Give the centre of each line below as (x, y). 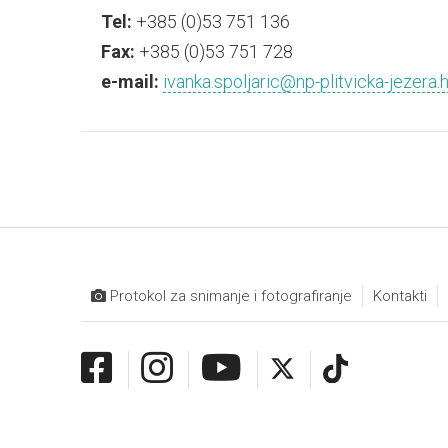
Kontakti (399, 296)
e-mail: (129, 82)
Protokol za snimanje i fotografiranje (228, 296)
